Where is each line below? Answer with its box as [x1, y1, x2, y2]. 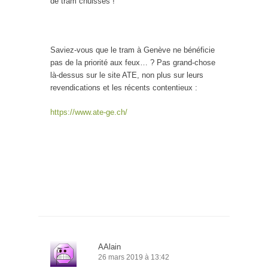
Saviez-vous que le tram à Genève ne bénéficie [50, 45, 215, 55]
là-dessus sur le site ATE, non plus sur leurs [50, 71, 203, 80]
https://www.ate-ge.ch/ [50, 108, 127, 117]
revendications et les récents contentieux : [50, 83, 197, 93]
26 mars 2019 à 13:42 [98, 253, 169, 262]
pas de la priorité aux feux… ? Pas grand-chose [50, 58, 215, 68]
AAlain [98, 242, 121, 252]
